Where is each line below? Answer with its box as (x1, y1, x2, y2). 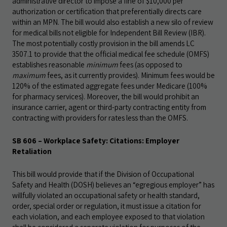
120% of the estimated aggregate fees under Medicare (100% (12, 81, 207, 91)
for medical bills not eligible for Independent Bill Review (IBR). (12, 27, 206, 37)
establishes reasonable (12, 59, 86, 69)
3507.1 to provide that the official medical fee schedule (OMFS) (12, 49, 209, 59)
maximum (12, 70, 46, 80)
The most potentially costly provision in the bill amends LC (12, 38, 195, 48)
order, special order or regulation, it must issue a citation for (12, 201, 201, 211)
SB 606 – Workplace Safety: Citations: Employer (12, 135, 179, 145)
